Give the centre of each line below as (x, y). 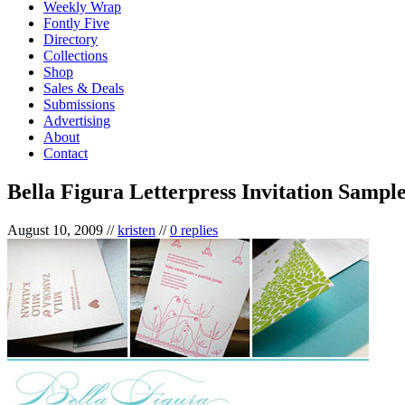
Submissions (79, 104)
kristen (137, 230)
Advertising (77, 120)
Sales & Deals (84, 88)
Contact (66, 153)
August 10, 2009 (55, 230)
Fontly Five (76, 23)
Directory (71, 39)
